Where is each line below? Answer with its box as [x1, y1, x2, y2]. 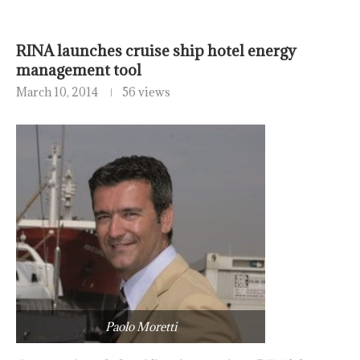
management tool [16, 60, 141, 80]
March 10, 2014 [16, 84, 98, 100]
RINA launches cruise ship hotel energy [16, 41, 297, 61]
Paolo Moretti [104, 318, 177, 334]
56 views [122, 84, 170, 100]
